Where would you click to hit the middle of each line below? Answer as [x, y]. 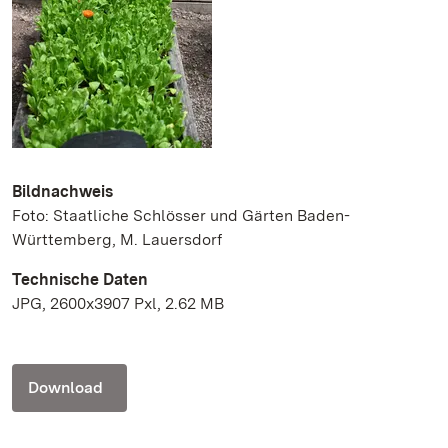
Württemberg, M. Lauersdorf [117, 239]
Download [65, 387]
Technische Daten [80, 279]
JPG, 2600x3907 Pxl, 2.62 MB [118, 303]
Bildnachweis [62, 191]
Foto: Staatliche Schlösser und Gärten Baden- [181, 215]
